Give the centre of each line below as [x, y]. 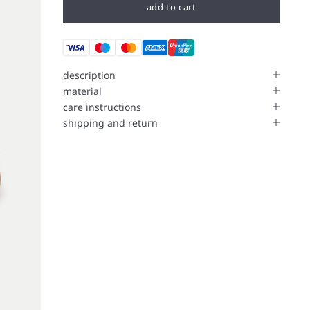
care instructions [102, 107]
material [83, 91]
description [90, 75]
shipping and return [111, 122]
